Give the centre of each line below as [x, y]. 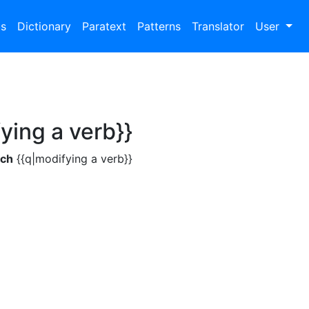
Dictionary [44, 26]
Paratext [104, 26]
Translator [218, 26]
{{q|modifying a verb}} [73, 159]
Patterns [159, 26]
